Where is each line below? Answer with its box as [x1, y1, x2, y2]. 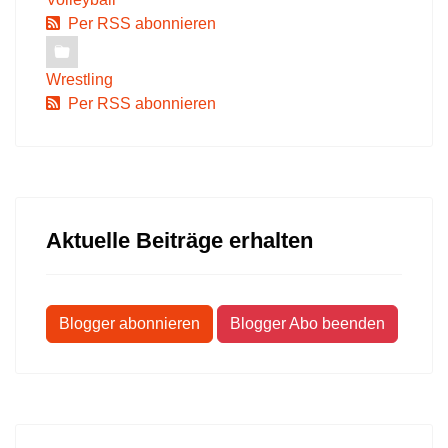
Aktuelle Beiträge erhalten [46, 228, 313, 253]
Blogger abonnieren [59, 315, 200, 332]
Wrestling [46, 71, 113, 88]
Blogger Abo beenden [230, 315, 385, 332]
